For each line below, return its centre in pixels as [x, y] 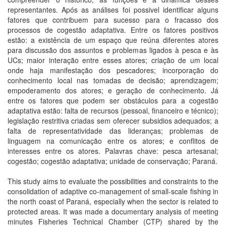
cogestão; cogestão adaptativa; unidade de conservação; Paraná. [112, 161]
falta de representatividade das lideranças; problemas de [113, 131]
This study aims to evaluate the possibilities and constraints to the [113, 181]
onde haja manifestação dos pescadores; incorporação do [113, 70]
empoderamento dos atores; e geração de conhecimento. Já [113, 90]
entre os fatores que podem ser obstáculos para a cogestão [113, 100]
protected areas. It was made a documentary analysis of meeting [113, 211]
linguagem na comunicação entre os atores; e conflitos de [113, 141]
